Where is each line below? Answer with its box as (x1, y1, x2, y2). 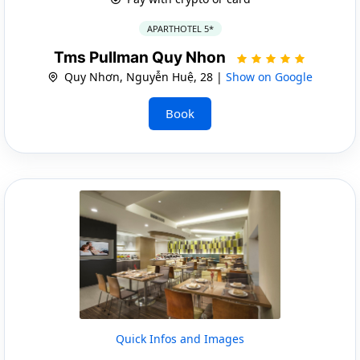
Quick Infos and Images (116, 330, 244, 346)
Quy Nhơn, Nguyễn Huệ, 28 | (61, 68, 226, 84)
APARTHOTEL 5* (146, 22, 214, 35)
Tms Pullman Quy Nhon (54, 47, 229, 67)
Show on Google (226, 68, 313, 84)
